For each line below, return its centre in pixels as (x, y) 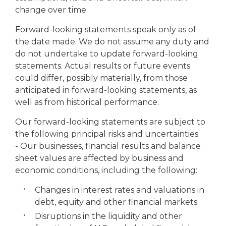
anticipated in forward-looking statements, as (106, 90)
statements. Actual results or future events (103, 66)
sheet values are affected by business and (99, 158)
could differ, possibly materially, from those (101, 78)
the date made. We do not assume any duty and (112, 42)
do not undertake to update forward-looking (107, 54)
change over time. (51, 10)
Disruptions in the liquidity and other (108, 216)
